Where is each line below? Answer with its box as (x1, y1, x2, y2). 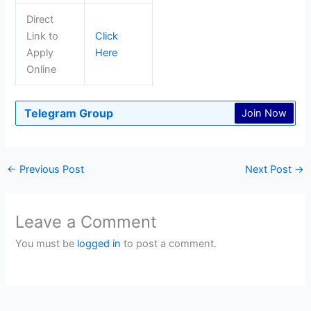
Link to (26, 29, 59, 42)
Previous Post (16, 163, 84, 176)
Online (26, 62, 57, 76)
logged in (77, 237, 121, 251)
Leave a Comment (15, 212, 158, 233)
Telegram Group (24, 106, 114, 120)
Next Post (245, 163, 295, 176)
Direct (26, 12, 54, 26)
